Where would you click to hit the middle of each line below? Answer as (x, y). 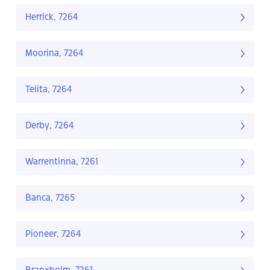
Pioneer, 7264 (53, 235)
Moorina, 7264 (55, 54)
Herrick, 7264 (52, 18)
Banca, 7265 (50, 199)
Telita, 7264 (49, 90)
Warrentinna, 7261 (62, 162)
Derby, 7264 (50, 126)
